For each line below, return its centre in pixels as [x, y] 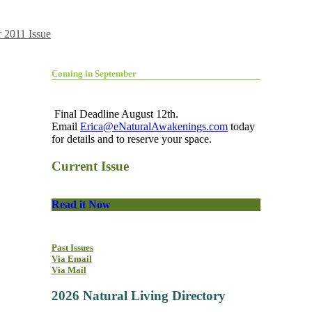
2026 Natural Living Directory [139, 296]
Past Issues [72, 247]
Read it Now [81, 204]
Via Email [72, 258]
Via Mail [69, 270]
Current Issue [90, 166]
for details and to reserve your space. [132, 139]
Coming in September [94, 73]
